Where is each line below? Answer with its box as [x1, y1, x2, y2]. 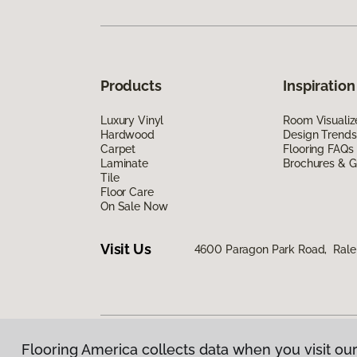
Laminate [100, 156, 148, 170]
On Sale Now [100, 199, 168, 213]
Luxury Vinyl [100, 113, 164, 127]
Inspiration [283, 76, 355, 94]
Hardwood [100, 127, 155, 141]
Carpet [100, 142, 136, 155]
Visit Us [100, 241, 151, 258]
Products [100, 76, 162, 94]
